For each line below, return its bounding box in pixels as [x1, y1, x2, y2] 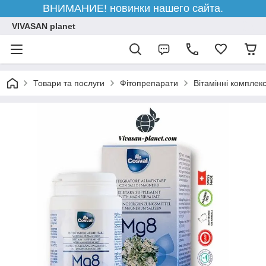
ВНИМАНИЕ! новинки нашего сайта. [43, 2, 223, 14]
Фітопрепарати [120, 78, 178, 88]
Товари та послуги [33, 78, 104, 88]
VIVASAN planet [12, 21, 75, 31]
